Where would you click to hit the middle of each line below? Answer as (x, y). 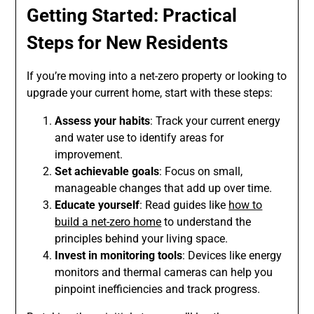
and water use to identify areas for (139, 137)
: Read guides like (184, 205)
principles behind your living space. (142, 238)
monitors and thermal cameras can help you (164, 272)
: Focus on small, (201, 171)
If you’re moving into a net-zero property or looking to (157, 76)
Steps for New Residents (128, 42)
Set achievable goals (107, 171)
